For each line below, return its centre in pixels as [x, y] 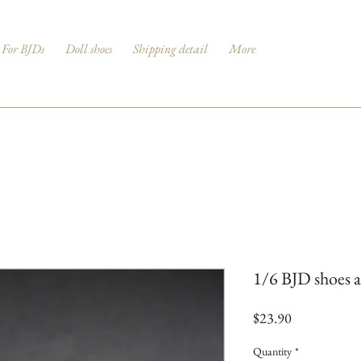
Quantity [272, 352]
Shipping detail [170, 49]
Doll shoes [89, 49]
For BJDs [23, 49]
